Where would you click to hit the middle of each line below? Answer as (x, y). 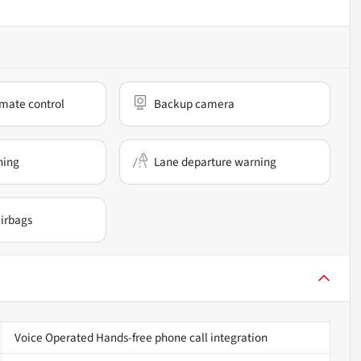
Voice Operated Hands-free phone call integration (141, 337)
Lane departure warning (216, 162)
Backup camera (195, 104)
